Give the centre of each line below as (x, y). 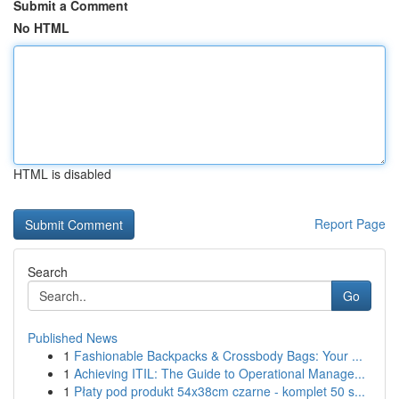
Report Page (350, 224)
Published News (73, 338)
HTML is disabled (62, 174)
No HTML (41, 28)
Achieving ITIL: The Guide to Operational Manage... (220, 373)
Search (48, 272)
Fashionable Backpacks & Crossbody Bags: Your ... (218, 355)
